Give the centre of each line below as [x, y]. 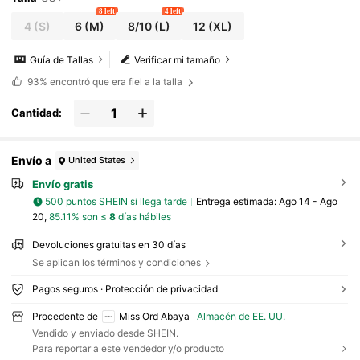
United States [97, 160]
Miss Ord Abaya [154, 316]
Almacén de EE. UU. [241, 316]
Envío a [32, 161]
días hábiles [143, 216]
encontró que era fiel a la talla [116, 82]
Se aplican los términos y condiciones [116, 262]
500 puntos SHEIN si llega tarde [117, 202]
